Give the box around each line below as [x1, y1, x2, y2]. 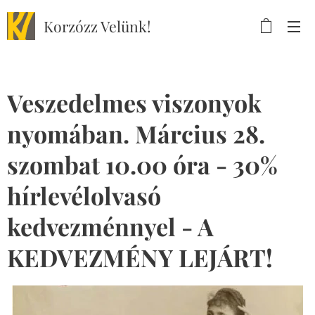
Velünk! [101, 16, 151, 36]
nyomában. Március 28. [7, 117, 265, 150]
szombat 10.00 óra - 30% [7, 148, 278, 181]
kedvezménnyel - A [7, 210, 214, 243]
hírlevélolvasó [7, 179, 161, 212]
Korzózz [44, 16, 101, 36]
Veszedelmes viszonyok [7, 86, 262, 119]
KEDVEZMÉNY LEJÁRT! [7, 241, 273, 274]
